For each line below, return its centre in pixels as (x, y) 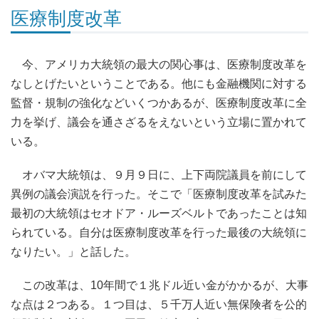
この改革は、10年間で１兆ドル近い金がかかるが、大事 (165, 285)
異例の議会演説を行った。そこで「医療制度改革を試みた (159, 194)
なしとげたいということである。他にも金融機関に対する (159, 84)
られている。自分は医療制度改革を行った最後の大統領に (159, 232)
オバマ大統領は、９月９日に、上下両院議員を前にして (164, 175)
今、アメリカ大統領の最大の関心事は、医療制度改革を (164, 64)
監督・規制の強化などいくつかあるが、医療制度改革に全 (159, 103)
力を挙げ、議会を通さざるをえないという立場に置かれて (159, 122)
